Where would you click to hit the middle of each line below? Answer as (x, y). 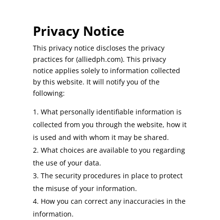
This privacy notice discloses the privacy (99, 48)
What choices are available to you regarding (113, 150)
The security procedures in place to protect (112, 176)
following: (49, 93)
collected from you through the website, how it (110, 125)
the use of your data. (67, 163)
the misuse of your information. (85, 189)
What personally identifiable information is (111, 112)
